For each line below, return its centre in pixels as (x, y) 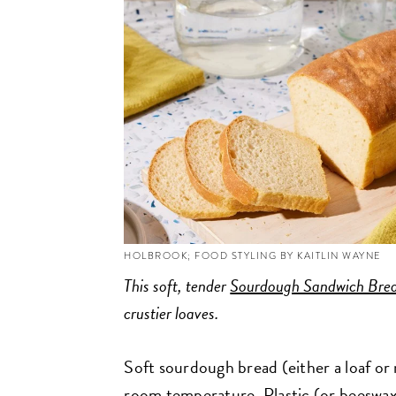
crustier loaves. (171, 312)
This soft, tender (177, 285)
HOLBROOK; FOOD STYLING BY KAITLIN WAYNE (253, 255)
